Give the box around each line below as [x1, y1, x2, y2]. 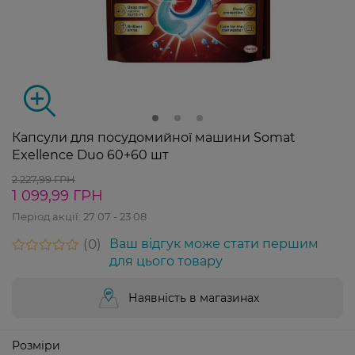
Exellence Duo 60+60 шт [12, 147, 169, 163]
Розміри [12, 338, 60, 353]
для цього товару [109, 254, 223, 269]
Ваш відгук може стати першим [109, 236, 319, 252]
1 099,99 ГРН [12, 187, 103, 205]
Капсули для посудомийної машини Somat [12, 130, 296, 146]
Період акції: [12, 210, 83, 223]
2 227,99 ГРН [12, 173, 75, 186]
